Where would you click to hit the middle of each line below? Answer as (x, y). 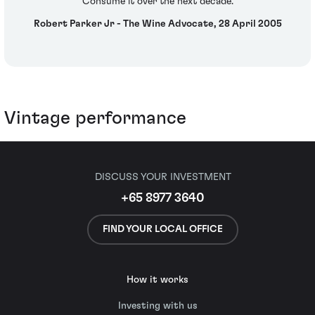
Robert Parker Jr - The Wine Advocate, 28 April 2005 (157, 24)
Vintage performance (95, 118)
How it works (157, 280)
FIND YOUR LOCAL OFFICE (163, 229)
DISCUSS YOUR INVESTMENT (163, 177)
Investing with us (157, 306)
